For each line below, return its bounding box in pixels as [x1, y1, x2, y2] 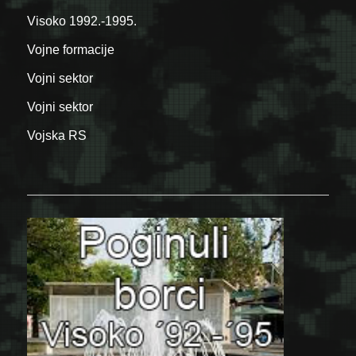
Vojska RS [27, 128, 87, 142]
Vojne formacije [27, 42, 115, 56]
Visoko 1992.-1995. [27, 14, 137, 28]
